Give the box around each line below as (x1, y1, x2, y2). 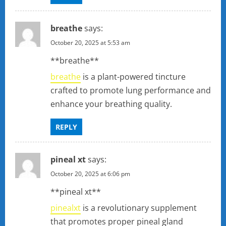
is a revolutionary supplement (81, 202, 197, 214)
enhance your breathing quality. (50, 98, 172, 110)
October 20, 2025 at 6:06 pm (50, 169, 130, 179)
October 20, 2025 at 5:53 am (50, 38, 130, 47)
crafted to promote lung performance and (50, 85, 211, 96)
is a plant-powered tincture (81, 71, 186, 83)
